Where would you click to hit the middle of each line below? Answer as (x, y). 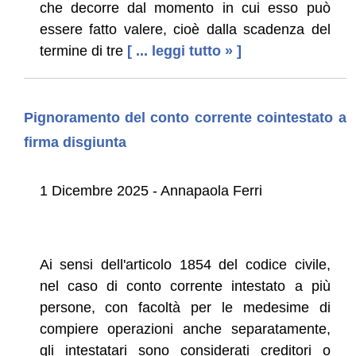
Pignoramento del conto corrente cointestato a (185, 117)
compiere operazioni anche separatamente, (185, 329)
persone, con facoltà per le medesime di (185, 307)
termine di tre (81, 50)
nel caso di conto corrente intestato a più (185, 286)
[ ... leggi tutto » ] (184, 50)
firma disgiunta (75, 142)
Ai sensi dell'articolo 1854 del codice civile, (185, 264)
